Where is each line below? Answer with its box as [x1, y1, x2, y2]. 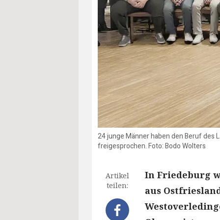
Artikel [106, 171, 129, 181]
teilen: [107, 181, 128, 191]
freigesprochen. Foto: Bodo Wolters [98, 141, 206, 152]
